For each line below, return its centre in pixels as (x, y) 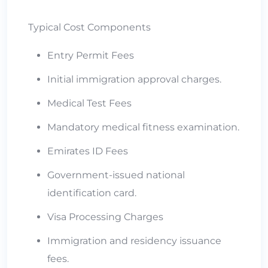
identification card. (92, 193)
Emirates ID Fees (88, 151)
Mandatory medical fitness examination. (143, 127)
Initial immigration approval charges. (134, 79)
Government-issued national (116, 175)
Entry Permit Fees (91, 55)
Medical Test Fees (89, 103)
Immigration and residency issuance (134, 240)
